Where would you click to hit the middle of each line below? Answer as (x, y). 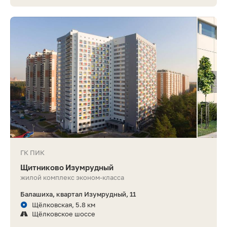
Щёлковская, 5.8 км (64, 205)
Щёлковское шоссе (64, 214)
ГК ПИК (32, 153)
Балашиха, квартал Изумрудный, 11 (78, 194)
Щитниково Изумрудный (67, 167)
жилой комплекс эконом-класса (72, 178)
